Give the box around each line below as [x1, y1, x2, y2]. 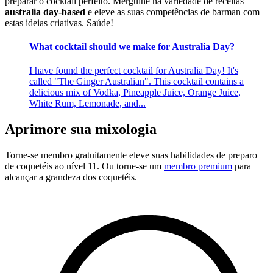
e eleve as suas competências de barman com [85, 6, 260, 17]
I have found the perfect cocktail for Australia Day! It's [29, 65, 238, 76]
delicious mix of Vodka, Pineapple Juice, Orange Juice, [29, 87, 241, 98]
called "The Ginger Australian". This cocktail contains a [29, 76, 244, 87]
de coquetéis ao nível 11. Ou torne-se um [5, 161, 164, 172]
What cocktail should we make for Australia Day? [29, 41, 235, 52]
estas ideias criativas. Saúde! [5, 17, 113, 28]
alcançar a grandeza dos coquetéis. [5, 172, 137, 183]
